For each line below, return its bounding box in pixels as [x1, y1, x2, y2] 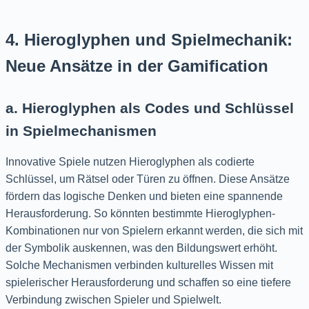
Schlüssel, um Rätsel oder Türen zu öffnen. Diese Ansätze [6, 172, 290, 185]
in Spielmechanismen [6, 122, 157, 139]
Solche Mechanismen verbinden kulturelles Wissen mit [6, 259, 273, 271]
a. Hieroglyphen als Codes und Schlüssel [6, 99, 294, 116]
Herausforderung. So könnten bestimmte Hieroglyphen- [6, 207, 275, 219]
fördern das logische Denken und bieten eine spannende [6, 190, 283, 202]
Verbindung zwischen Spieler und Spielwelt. [6, 293, 221, 306]
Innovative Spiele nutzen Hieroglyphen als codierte [6, 155, 255, 168]
